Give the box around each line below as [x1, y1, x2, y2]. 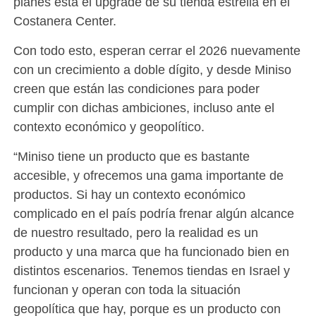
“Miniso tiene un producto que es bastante [13, 149, 250, 164]
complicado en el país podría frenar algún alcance [13, 206, 294, 221]
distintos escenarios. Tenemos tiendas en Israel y [13, 263, 290, 279]
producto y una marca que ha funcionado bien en [13, 244, 289, 260]
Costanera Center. [13, 13, 116, 29]
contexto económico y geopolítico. [13, 119, 205, 135]
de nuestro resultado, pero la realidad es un [13, 225, 258, 241]
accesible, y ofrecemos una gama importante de [13, 168, 284, 183]
